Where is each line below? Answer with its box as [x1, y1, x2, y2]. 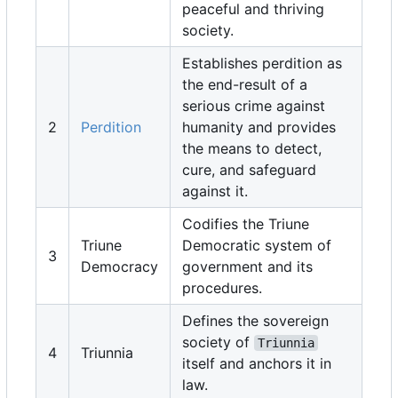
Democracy [81, 257, 158, 275]
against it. [182, 181, 248, 200]
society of [182, 332, 254, 351]
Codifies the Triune [182, 214, 309, 233]
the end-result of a [182, 75, 307, 93]
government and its [182, 257, 313, 275]
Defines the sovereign [182, 311, 329, 330]
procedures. [182, 278, 262, 297]
